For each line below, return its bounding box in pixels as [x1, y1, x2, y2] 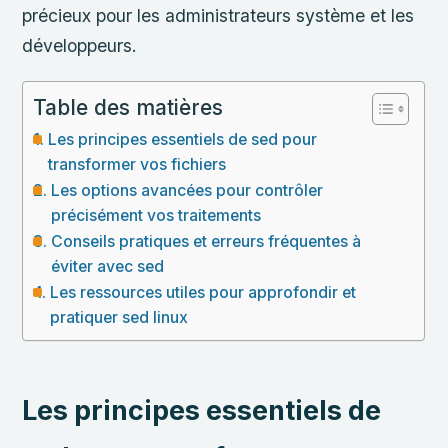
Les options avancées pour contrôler [50, 180, 323, 200]
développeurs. [22, 34, 138, 56]
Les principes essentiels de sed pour [47, 129, 317, 149]
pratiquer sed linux [49, 307, 188, 327]
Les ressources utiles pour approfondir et [49, 282, 356, 302]
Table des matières [33, 94, 224, 120]
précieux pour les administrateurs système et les [22, 4, 415, 26]
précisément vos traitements [50, 205, 261, 225]
